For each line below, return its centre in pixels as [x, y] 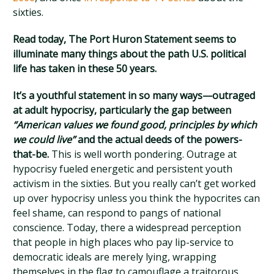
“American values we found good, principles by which [135, 125]
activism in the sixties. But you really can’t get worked [135, 183]
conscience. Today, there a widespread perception [127, 228]
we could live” [44, 139]
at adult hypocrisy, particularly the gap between [122, 110]
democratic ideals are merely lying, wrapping [115, 257]
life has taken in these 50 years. [85, 68]
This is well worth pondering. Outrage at [143, 154]
